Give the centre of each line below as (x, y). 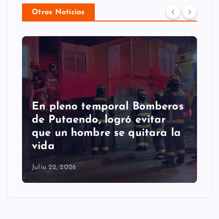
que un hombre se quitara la (106, 133)
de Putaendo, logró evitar (99, 120)
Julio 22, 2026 (54, 167)
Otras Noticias (58, 12)
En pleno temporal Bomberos (108, 107)
